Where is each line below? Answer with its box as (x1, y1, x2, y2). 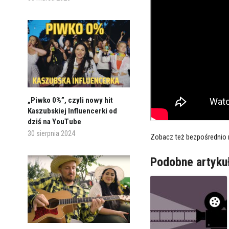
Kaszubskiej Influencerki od (27, 106, 117, 116)
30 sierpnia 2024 (27, 129, 75, 138)
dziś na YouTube (27, 117, 81, 126)
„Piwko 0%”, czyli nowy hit (27, 95, 113, 105)
